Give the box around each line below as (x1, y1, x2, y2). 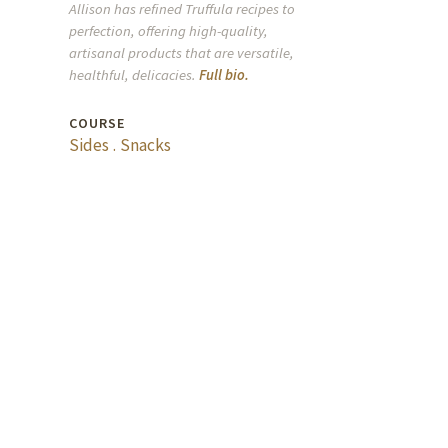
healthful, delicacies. (68, 64, 199, 84)
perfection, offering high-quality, (68, 20, 268, 40)
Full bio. (198, 64, 249, 84)
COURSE (68, 113, 125, 132)
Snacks (119, 133, 171, 156)
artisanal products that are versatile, (68, 42, 294, 62)
